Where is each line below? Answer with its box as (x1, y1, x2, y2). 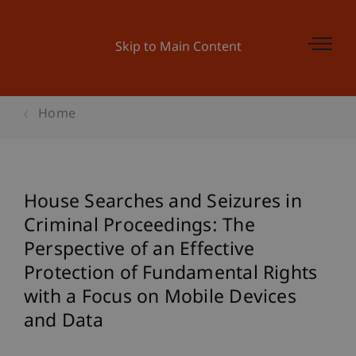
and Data (24, 310, 103, 334)
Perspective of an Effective (24, 238, 255, 262)
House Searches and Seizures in (24, 191, 302, 215)
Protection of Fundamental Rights (24, 262, 318, 286)
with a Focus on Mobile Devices (24, 286, 296, 310)
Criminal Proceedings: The (24, 215, 255, 238)
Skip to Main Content (114, 40, 242, 56)
